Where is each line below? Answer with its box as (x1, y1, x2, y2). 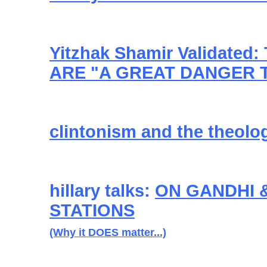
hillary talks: (49, 181, 155, 200)
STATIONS (49, 201, 135, 220)
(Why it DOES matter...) (49, 226, 166, 238)
